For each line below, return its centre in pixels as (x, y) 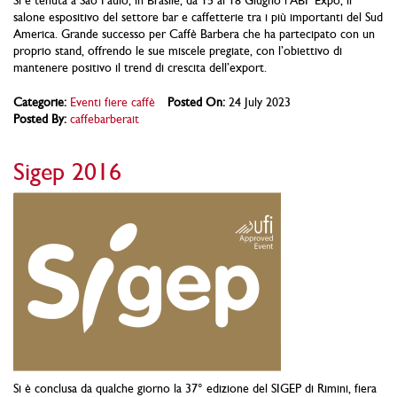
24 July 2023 (258, 102)
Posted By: (40, 119)
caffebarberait (105, 119)
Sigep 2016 (67, 171)
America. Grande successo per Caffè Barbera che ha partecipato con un (194, 34)
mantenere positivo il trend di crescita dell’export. (140, 68)
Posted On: (196, 102)
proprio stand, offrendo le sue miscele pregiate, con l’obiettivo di (178, 51)
